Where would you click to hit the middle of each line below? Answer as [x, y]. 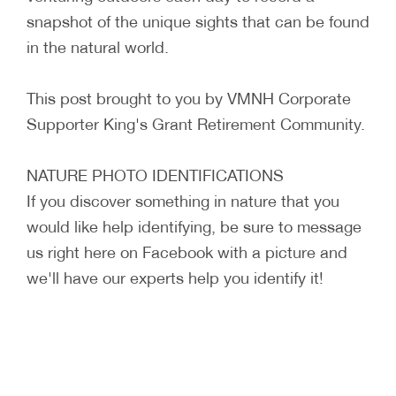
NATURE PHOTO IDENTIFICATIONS [155, 175]
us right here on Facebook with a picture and [187, 251]
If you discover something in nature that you [183, 200]
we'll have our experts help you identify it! [175, 277]
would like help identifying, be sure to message [194, 226]
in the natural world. [98, 46]
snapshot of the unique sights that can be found [198, 21]
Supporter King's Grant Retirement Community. [196, 123]
